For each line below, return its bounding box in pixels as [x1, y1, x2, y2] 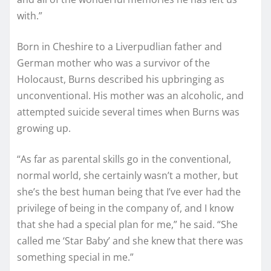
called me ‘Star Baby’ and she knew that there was [17, 234, 243, 248]
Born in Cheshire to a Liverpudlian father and [17, 40, 222, 54]
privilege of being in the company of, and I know [17, 201, 233, 215]
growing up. [17, 122, 71, 135]
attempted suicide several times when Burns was [17, 105, 240, 119]
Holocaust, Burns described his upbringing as [17, 73, 224, 87]
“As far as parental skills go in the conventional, [17, 152, 231, 166]
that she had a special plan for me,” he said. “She [17, 218, 238, 232]
